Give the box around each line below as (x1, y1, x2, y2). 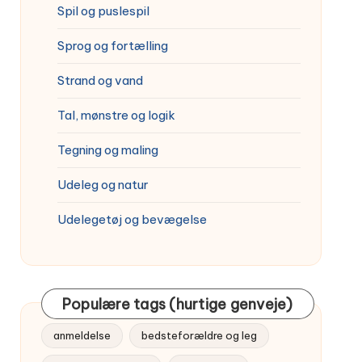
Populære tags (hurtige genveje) (61, 294, 293, 314)
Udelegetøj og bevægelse (57, 211, 207, 227)
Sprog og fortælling (57, 37, 168, 53)
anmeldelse (53, 328, 111, 342)
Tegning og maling (57, 141, 158, 158)
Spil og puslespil (57, 2, 149, 19)
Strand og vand (57, 72, 143, 88)
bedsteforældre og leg (141, 328, 257, 342)
